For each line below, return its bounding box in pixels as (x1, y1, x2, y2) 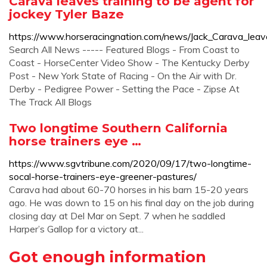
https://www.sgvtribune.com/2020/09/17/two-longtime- (9, 157, 252, 169)
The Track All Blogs (9, 96, 92, 108)
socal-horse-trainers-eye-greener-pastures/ (9, 170, 197, 182)
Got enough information (9, 247, 206, 266)
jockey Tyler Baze (9, 7, 124, 21)
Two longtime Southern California (9, 120, 228, 135)
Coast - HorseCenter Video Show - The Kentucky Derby (9, 57, 250, 69)
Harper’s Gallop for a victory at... (9, 223, 144, 235)
